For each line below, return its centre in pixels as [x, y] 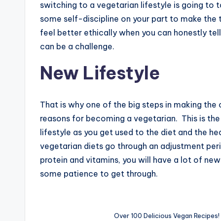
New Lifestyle [100, 73]
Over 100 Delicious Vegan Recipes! [167, 216]
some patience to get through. [99, 174]
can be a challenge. [78, 46]
